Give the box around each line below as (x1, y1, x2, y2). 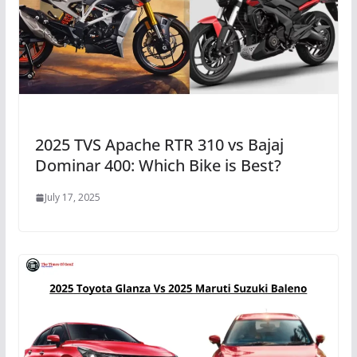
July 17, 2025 (44, 190, 100, 205)
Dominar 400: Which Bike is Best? (34, 155, 281, 177)
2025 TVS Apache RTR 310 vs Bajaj (34, 134, 284, 156)
